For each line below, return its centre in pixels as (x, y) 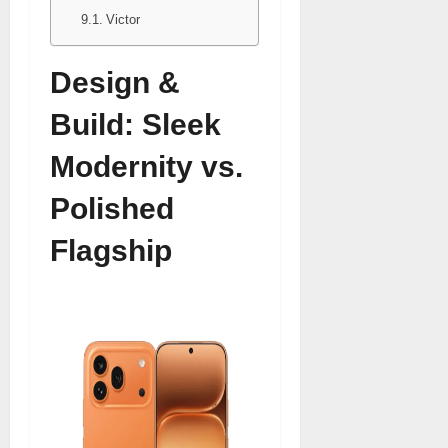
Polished (112, 208)
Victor (122, 19)
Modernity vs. (146, 166)
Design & (115, 82)
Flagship (111, 250)
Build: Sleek (135, 124)
